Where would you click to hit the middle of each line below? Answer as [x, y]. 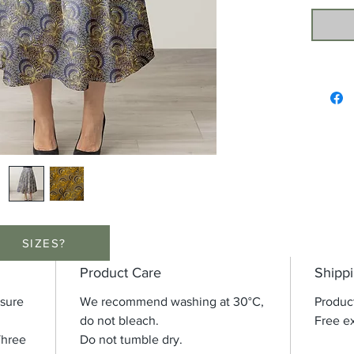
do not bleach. [119, 321]
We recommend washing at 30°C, [172, 302]
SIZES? [44, 243]
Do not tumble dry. [131, 340]
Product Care [121, 273]
